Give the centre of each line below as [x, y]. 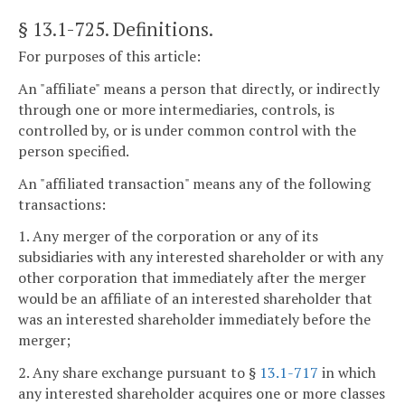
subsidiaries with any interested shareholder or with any [201, 257]
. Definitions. [159, 28]
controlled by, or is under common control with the [187, 130]
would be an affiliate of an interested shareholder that [195, 299]
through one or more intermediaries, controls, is [176, 109]
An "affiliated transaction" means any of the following [194, 183]
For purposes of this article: [109, 57]
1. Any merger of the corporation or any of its [168, 236]
